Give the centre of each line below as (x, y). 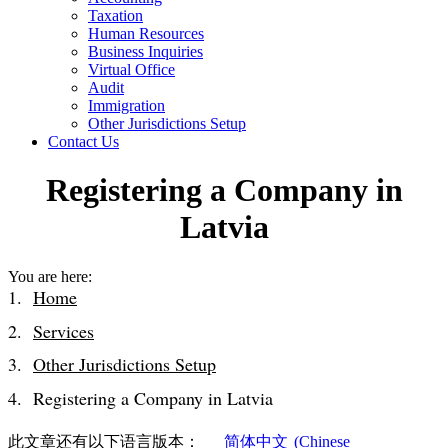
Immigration (126, 105)
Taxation (115, 15)
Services (63, 330)
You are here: (50, 276)
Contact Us (83, 141)
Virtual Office (131, 69)
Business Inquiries (145, 51)
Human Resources (146, 33)
